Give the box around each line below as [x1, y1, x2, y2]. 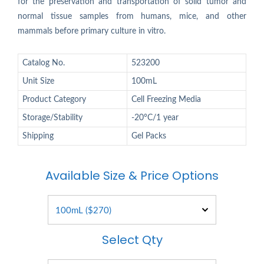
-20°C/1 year [131, 114, 179, 122]
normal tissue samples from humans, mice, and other [18, 12, 246, 21]
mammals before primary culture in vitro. [18, 27, 166, 35]
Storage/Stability [22, 114, 82, 122]
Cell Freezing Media [131, 95, 201, 104]
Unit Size [22, 77, 54, 85]
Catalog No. [22, 59, 65, 67]
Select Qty [101, 232, 163, 248]
